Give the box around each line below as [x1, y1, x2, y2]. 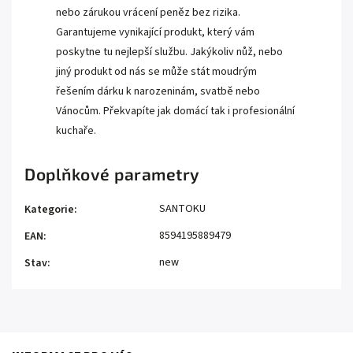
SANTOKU [159, 201, 206, 217]
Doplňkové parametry [24, 164, 200, 184]
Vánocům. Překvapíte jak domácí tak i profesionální [56, 103, 295, 120]
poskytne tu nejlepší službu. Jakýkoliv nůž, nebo [56, 44, 283, 61]
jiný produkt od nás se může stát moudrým [56, 64, 257, 80]
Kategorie [24, 202, 74, 218]
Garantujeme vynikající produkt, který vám [56, 24, 255, 41]
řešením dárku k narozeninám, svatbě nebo [56, 84, 260, 100]
